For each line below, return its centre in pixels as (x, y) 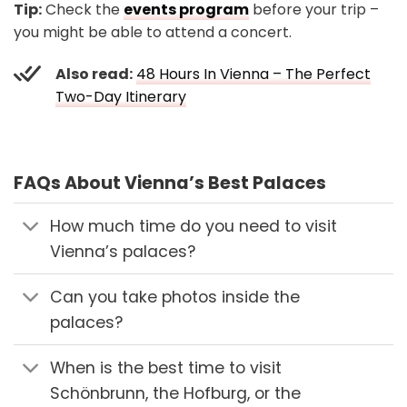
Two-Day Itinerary (121, 96)
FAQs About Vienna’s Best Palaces (170, 183)
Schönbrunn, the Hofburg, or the (176, 393)
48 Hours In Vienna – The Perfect (253, 74)
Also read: (94, 74)
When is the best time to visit (166, 367)
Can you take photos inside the (175, 297)
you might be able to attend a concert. (153, 32)
